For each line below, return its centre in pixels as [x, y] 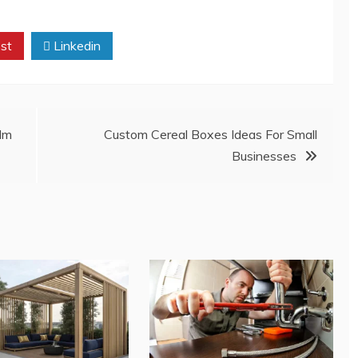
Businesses [264, 156]
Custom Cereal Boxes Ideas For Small [211, 135]
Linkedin [76, 46]
